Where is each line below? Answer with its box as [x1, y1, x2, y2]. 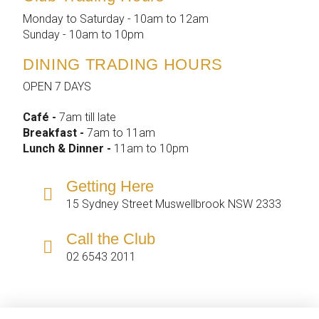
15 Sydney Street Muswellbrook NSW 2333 [66, 197, 281, 211]
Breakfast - [23, 126, 87, 140]
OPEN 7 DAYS [23, 80, 91, 94]
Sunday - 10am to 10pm [23, 27, 144, 41]
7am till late [59, 110, 116, 125]
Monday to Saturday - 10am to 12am [23, 11, 209, 26]
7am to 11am [87, 126, 155, 140]
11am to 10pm [114, 142, 189, 156]
